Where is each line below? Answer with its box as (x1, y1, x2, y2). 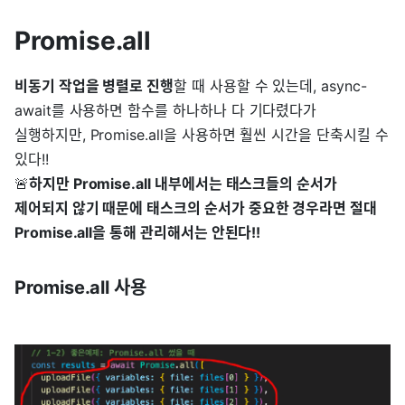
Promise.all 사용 (14, 277, 147, 299)
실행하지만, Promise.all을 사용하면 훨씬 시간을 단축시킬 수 (14, 126, 389, 145)
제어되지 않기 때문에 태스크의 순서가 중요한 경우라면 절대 (14, 199, 377, 218)
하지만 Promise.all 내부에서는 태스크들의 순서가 (28, 174, 337, 193)
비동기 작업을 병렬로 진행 (14, 77, 174, 96)
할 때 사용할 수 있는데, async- (174, 77, 367, 96)
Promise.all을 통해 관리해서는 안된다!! (14, 223, 261, 242)
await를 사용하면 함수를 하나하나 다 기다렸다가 (14, 101, 317, 120)
